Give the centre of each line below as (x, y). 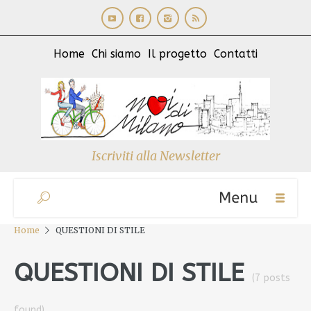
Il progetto (177, 54)
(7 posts (271, 278)
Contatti (236, 54)
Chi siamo (116, 54)
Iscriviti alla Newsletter (155, 156)
